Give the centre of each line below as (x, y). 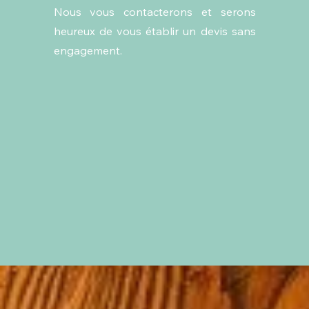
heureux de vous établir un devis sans (154, 31)
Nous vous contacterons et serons (154, 12)
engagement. (88, 50)
